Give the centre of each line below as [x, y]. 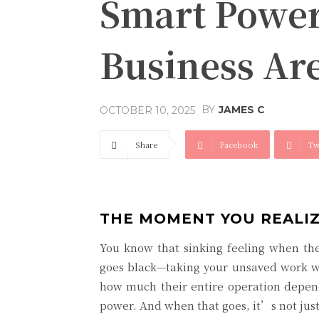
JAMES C [242, 110]
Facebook [239, 145]
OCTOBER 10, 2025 [147, 110]
